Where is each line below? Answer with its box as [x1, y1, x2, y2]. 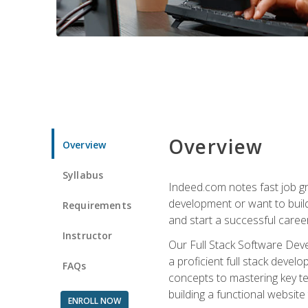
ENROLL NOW [67, 294, 121, 307]
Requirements [63, 198, 131, 212]
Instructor [63, 228, 113, 242]
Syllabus [63, 168, 104, 181]
